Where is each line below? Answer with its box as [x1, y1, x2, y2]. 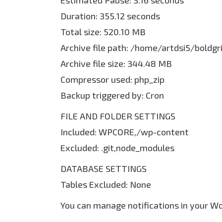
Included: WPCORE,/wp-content [60, 126, 189, 137]
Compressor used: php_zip [60, 74, 165, 85]
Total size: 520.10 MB [60, 26, 146, 37]
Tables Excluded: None [60, 179, 151, 190]
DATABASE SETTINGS [60, 163, 147, 174]
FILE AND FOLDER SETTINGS [60, 111, 175, 121]
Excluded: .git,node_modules [60, 142, 174, 153]
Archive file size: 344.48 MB [60, 58, 172, 69]
